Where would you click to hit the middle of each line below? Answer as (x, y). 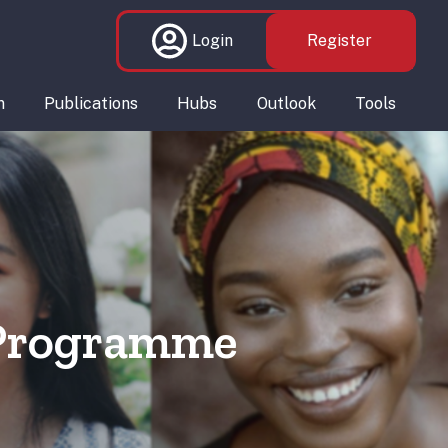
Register (339, 40)
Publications (90, 103)
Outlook (286, 103)
